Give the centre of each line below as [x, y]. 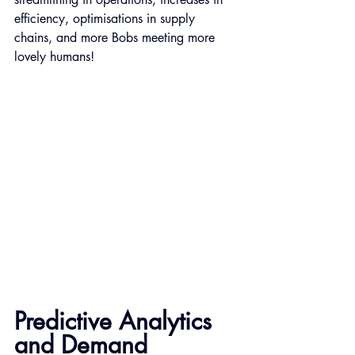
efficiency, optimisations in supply [107, 18]
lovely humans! [54, 56]
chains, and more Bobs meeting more [116, 37]
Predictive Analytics [116, 321]
